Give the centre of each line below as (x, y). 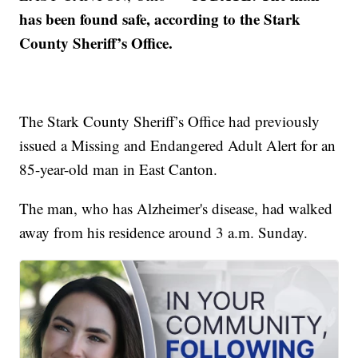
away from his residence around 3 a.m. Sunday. (164, 233)
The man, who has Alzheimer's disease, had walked (176, 209)
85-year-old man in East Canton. (119, 169)
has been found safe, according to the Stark (160, 19)
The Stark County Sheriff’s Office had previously (170, 121)
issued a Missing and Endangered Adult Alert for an (178, 145)
